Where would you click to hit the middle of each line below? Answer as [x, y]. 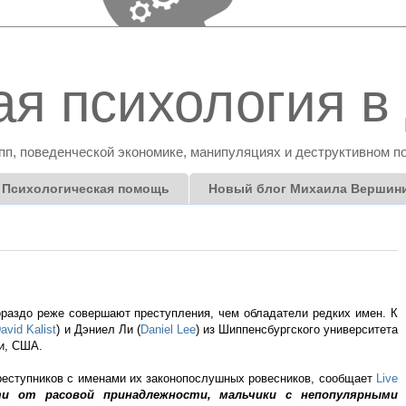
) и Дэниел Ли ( [98, 330]
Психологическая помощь [86, 189]
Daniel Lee [168, 330]
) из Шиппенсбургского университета [297, 330]
